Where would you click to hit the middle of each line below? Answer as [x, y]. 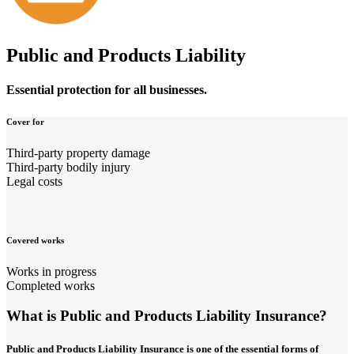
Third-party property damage [78, 153]
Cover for [25, 121]
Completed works [51, 285]
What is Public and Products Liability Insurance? [167, 316]
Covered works [35, 240]
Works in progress [51, 271]
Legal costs [34, 181]
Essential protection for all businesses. [107, 89]
